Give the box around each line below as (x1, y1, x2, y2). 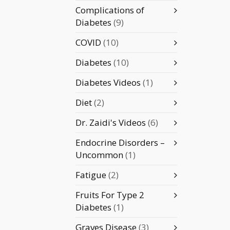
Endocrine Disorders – (75, 137, 165, 148)
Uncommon (75, 149, 123, 161)
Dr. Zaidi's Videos (75, 117, 146, 128)
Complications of (75, 4, 144, 16)
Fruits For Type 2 (75, 189, 144, 201)
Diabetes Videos (75, 76, 141, 88)
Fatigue (75, 169, 106, 181)
